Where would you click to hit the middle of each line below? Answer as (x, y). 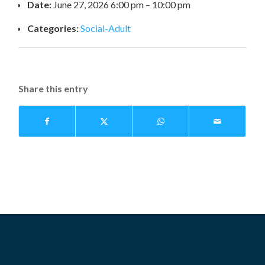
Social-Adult (106, 28)
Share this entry (54, 88)
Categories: (53, 28)
